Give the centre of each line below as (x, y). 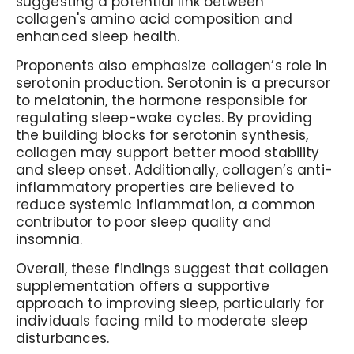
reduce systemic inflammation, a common (166, 205)
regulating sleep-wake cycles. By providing (164, 118)
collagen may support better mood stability (168, 153)
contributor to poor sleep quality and (143, 222)
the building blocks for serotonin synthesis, (162, 135)
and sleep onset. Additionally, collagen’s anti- (174, 170)
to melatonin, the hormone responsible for (162, 100)
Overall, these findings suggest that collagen (173, 269)
